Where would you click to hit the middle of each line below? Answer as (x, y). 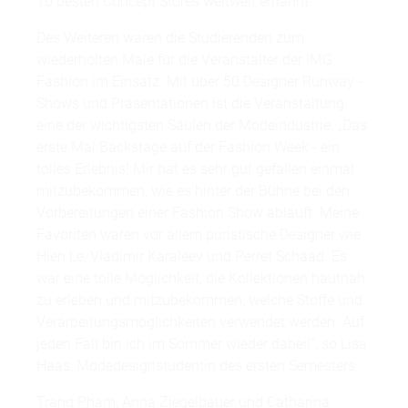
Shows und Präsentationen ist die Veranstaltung (190, 104)
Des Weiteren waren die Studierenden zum (170, 38)
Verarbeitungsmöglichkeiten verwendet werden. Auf (200, 322)
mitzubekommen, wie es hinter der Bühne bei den (193, 191)
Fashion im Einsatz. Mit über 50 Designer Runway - (199, 82)
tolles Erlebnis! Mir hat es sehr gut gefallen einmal (195, 169)
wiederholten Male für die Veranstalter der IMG (184, 60)
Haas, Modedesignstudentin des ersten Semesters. (198, 366)
